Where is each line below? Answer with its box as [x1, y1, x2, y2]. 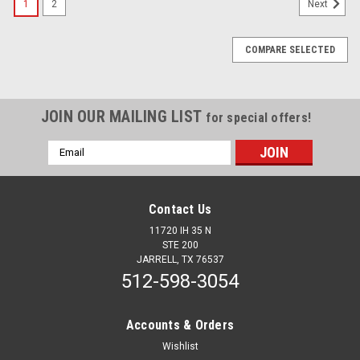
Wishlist [162, 340, 198, 352]
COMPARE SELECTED [245, 43, 335, 55]
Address [47, 157, 91, 171]
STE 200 [162, 239, 198, 251]
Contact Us [148, 201, 212, 217]
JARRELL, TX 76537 [136, 253, 224, 265]
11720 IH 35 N [149, 224, 211, 236]
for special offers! [206, 109, 312, 125]
